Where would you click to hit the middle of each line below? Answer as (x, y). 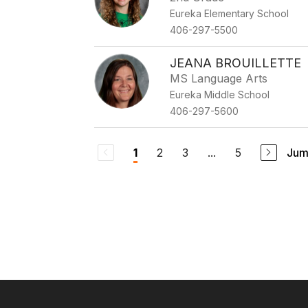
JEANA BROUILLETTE (236, 63)
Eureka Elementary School (230, 13)
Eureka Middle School (220, 95)
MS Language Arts (219, 78)
